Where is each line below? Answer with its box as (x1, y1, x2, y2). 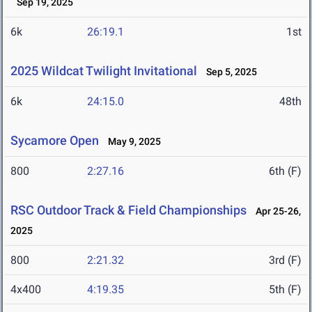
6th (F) (269, 164, 302, 178)
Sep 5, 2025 (200, 66, 257, 78)
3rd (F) (269, 253, 302, 267)
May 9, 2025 (102, 136, 161, 148)
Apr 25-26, (249, 205, 301, 217)
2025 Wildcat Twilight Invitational (10, 63, 200, 79)
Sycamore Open (10, 133, 99, 148)
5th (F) (269, 283, 302, 297)
